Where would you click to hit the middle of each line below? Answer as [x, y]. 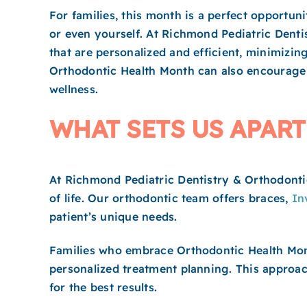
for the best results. [103, 287]
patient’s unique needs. [113, 217]
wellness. [74, 89]
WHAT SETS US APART [177, 128]
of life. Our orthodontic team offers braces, [171, 198]
